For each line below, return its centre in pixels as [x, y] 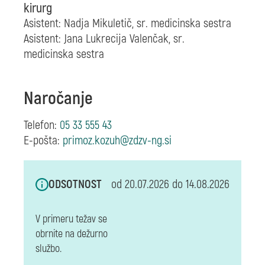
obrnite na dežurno [72, 234]
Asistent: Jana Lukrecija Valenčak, [98, 38]
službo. [49, 248]
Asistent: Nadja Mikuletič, [80, 23]
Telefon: [42, 125]
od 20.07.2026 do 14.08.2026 [170, 184]
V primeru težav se [71, 219]
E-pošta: [43, 140]
